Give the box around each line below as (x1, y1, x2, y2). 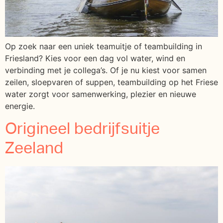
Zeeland (5, 140, 64, 156)
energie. (5, 101, 35, 111)
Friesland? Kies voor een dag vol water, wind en (5, 53, 185, 64)
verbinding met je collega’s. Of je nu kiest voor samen (5, 65, 207, 76)
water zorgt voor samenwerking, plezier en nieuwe (5, 89, 196, 100)
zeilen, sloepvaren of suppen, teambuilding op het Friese (5, 77, 218, 88)
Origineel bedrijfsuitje (5, 120, 160, 137)
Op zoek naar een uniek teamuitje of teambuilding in (5, 41, 202, 52)
